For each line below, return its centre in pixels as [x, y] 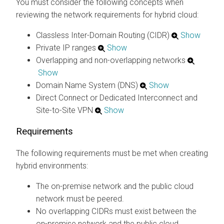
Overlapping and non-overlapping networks [111, 60]
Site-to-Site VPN [64, 110]
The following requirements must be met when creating [112, 153]
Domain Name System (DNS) [87, 85]
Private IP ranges [66, 47]
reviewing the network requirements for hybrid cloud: [107, 14]
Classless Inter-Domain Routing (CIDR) [103, 35]
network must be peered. [80, 198]
